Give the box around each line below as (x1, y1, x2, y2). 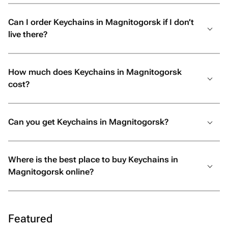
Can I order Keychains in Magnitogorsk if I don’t (8, 17, 194, 27)
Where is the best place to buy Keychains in (8, 155, 178, 164)
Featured (8, 212, 52, 225)
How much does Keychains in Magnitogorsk (8, 67, 182, 77)
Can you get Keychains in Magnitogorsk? (8, 117, 168, 127)
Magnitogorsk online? (8, 167, 94, 177)
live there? (8, 30, 47, 39)
